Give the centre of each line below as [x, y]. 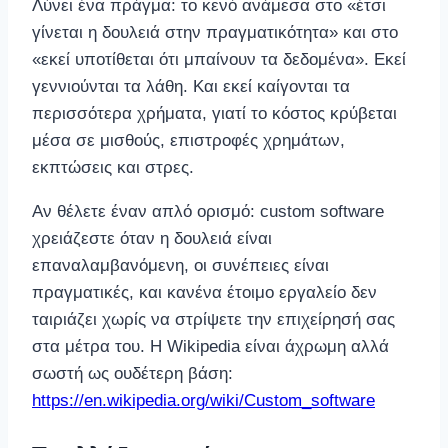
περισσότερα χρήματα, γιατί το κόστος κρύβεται [214, 114]
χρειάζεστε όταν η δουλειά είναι [152, 239]
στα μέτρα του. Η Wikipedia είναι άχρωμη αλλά [210, 347]
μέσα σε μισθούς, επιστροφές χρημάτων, [188, 141]
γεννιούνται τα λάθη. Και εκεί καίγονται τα [191, 87]
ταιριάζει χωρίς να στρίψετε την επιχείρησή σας [213, 320]
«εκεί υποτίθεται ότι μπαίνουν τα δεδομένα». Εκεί [219, 60]
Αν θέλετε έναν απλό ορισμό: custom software [208, 212]
